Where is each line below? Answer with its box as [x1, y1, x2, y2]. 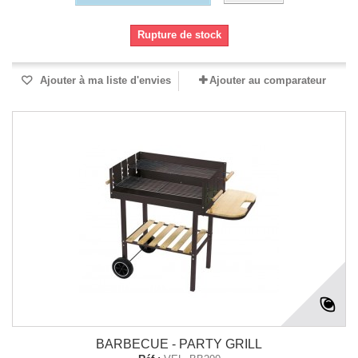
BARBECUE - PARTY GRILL [96, 337, 262, 351]
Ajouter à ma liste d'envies [37, 74, 171, 86]
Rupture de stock [137, 29, 221, 41]
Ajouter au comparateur [209, 74, 326, 86]
